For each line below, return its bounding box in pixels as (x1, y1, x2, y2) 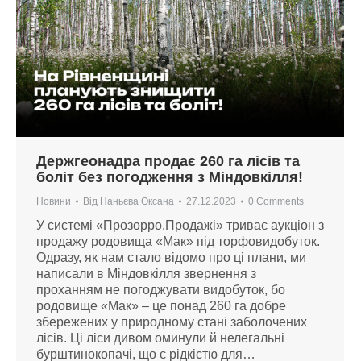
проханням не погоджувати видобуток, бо (36, 282, 285, 297)
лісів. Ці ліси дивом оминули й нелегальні (36, 330, 284, 345)
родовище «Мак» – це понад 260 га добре (36, 298, 286, 313)
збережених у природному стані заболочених (36, 314, 307, 329)
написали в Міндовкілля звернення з (36, 266, 256, 280)
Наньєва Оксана (100, 195, 174, 207)
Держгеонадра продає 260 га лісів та (36, 152, 300, 169)
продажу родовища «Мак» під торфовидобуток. (36, 234, 320, 248)
